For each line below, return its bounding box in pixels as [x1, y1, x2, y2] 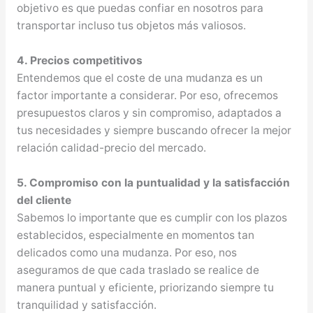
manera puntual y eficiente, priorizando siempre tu [16, 280, 274, 294]
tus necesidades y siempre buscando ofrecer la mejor [16, 123, 291, 137]
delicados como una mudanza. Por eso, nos [16, 245, 237, 259]
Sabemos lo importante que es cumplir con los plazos [16, 210, 287, 224]
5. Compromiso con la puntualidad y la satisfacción [16, 175, 290, 189]
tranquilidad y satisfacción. [16, 298, 156, 312]
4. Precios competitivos [16, 53, 143, 67]
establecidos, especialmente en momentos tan [16, 228, 254, 242]
